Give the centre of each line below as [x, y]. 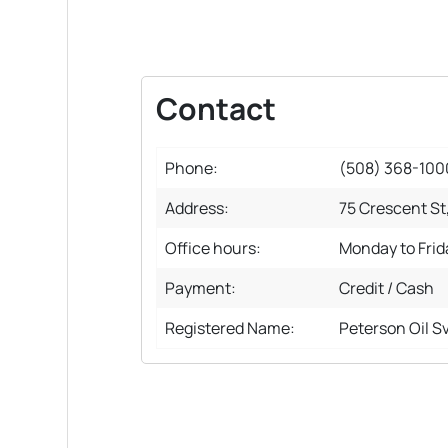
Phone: [191, 168]
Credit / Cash [386, 288]
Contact [216, 109]
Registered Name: [230, 328]
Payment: [200, 288]
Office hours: [213, 248]
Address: [197, 208]
